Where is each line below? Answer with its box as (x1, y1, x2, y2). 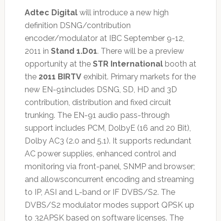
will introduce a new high (77, 7, 169, 17)
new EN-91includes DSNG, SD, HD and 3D (24, 84, 177, 94)
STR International (92, 59, 163, 69)
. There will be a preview (97, 46, 184, 56)
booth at (162, 59, 196, 69)
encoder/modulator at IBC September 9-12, (24, 33, 184, 43)
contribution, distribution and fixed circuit (24, 97, 171, 107)
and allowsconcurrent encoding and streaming (24, 174, 194, 184)
